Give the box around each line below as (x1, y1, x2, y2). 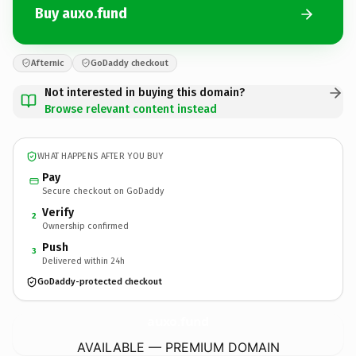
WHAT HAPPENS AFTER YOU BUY (37, 151, 164, 161)
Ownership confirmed (42, 220, 129, 231)
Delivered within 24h (42, 255, 125, 266)
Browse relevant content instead (44, 102, 217, 116)
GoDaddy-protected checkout (37, 277, 162, 287)
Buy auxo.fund (35, 5, 127, 22)
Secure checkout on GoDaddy (42, 185, 164, 196)
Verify (42, 205, 74, 219)
